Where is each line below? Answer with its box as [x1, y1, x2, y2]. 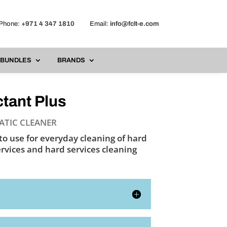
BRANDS [57, 57, 85, 64]
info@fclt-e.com [109, 20, 159, 27]
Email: [74, 20, 110, 27]
